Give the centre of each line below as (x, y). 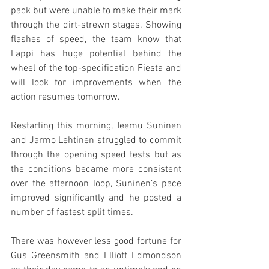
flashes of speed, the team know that (96, 40)
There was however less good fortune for (96, 241)
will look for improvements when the (96, 83)
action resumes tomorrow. (65, 97)
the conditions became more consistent (96, 169)
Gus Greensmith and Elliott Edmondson (96, 256)
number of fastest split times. (72, 213)
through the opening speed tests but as (96, 155)
